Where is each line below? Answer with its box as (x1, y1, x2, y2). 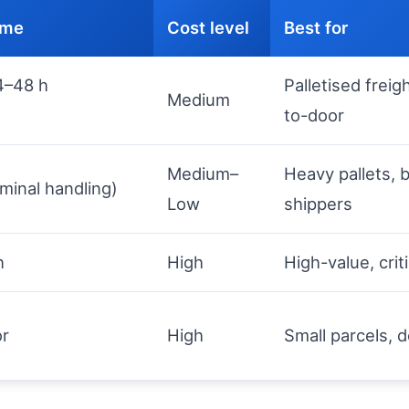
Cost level (167, 17, 249, 37)
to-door (284, 105, 344, 125)
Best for (284, 17, 348, 37)
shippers (284, 194, 352, 214)
